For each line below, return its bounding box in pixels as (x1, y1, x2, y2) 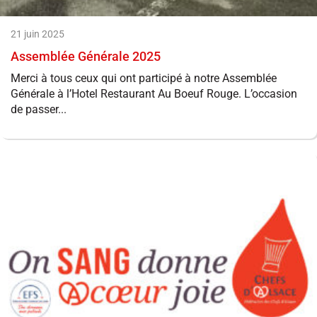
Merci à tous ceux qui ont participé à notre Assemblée (11, 71, 277, 85)
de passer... (11, 103, 67, 116)
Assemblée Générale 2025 (11, 49, 161, 64)
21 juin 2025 (11, 28, 64, 40)
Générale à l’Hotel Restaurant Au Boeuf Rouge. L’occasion (11, 87, 297, 100)
